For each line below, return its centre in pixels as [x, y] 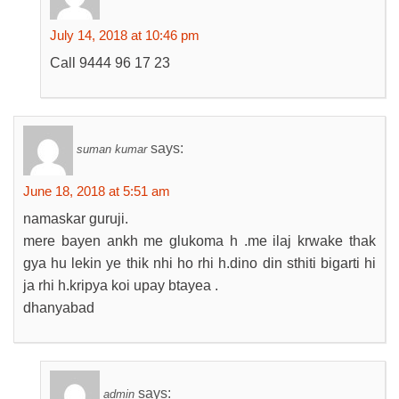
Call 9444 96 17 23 [110, 63]
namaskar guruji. [76, 219]
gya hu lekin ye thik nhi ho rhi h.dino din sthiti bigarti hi [199, 263]
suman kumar [112, 150]
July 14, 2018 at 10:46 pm [125, 35]
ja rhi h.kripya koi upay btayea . [121, 285]
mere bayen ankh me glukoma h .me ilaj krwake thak [199, 241]
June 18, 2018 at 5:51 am [97, 191]
